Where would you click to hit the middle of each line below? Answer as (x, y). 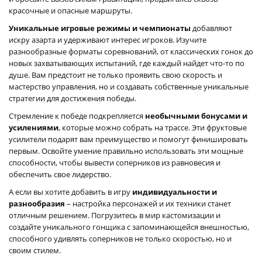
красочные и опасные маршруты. (70, 10)
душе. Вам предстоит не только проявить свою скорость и (116, 75)
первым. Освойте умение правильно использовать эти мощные (126, 151)
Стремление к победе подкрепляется (77, 116)
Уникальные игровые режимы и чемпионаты (100, 28)
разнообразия (37, 203)
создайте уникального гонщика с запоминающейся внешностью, (129, 227)
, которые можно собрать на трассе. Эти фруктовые (153, 127)
